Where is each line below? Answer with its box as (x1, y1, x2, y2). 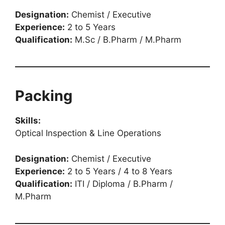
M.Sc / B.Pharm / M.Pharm (72, 35, 181, 45)
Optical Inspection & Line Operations (15, 128, 161, 138)
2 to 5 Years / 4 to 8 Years (65, 166, 172, 176)
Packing (15, 87, 72, 104)
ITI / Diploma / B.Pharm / (72, 178, 173, 189)
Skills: (15, 116, 41, 126)
